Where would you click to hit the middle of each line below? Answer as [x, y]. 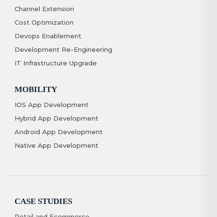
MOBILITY [36, 89]
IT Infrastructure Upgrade [56, 63]
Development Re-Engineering [63, 49]
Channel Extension [44, 8]
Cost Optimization [44, 22]
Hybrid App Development [56, 118]
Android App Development [59, 132]
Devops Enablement [48, 36]
